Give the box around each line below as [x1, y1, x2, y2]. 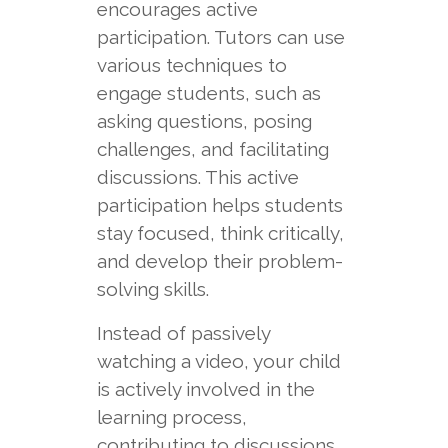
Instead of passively [96, 322, 270, 344]
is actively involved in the [96, 378, 315, 400]
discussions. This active [96, 166, 299, 188]
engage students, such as [96, 82, 321, 104]
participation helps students [96, 194, 343, 216]
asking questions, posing [96, 110, 312, 132]
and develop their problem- [96, 250, 343, 272]
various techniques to [96, 54, 287, 76]
